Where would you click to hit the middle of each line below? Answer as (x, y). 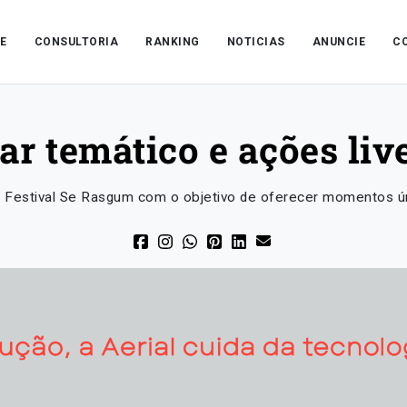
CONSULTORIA (76, 42)
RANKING (173, 42)
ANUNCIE (339, 42)
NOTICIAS (256, 42)
